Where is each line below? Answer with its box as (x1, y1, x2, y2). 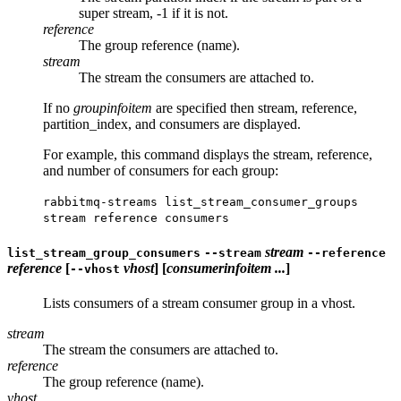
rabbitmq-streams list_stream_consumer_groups (43, 194, 358, 209)
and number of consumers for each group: (43, 162, 278, 178)
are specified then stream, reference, (152, 99, 357, 115)
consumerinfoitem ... (166, 260, 286, 277)
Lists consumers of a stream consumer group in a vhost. (43, 295, 355, 311)
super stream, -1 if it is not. (79, 4, 228, 21)
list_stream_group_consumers (7, 246, 200, 260)
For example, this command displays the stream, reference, (43, 146, 372, 162)
